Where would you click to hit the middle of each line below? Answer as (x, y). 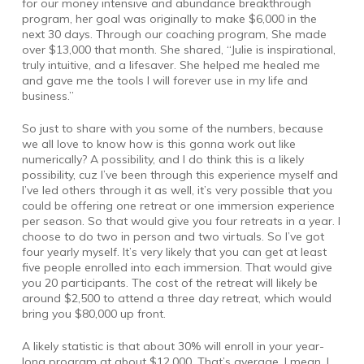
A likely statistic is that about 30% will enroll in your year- (173, 346)
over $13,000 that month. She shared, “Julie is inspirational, (178, 49)
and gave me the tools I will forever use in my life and (165, 80)
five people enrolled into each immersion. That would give (177, 267)
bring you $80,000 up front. (93, 313)
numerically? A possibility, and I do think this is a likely (162, 159)
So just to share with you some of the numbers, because (172, 128)
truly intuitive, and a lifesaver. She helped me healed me (171, 65)
